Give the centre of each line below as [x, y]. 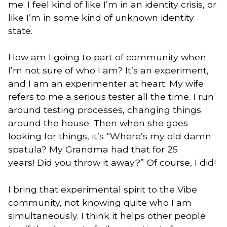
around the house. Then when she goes [98, 123]
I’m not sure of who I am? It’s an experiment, [108, 70]
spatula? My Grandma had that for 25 [93, 149]
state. [20, 30]
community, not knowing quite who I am [100, 202]
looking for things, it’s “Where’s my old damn [110, 136]
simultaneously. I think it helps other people [107, 215]
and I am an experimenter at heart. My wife [106, 84]
